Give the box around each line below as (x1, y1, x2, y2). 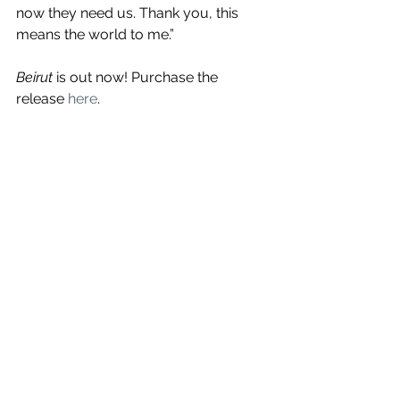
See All (245, 137, 286, 153)
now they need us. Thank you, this (16, 4, 242, 21)
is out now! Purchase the (53, 68, 221, 86)
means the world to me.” (16, 25, 174, 43)
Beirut (16, 68, 53, 86)
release (16, 89, 68, 107)
